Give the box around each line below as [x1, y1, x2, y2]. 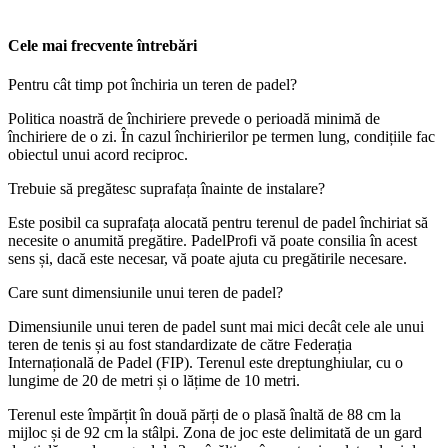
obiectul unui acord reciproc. [8, 145, 188, 163]
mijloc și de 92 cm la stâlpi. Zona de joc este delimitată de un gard [8, 423, 422, 441]
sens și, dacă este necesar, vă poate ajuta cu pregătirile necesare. [8, 249, 407, 267]
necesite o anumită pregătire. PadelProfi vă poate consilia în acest [8, 231, 417, 249]
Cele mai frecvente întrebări [8, 36, 197, 54]
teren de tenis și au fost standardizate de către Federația [8, 335, 352, 353]
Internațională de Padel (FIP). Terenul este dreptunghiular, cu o [8, 353, 403, 371]
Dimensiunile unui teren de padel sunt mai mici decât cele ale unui [8, 317, 424, 335]
